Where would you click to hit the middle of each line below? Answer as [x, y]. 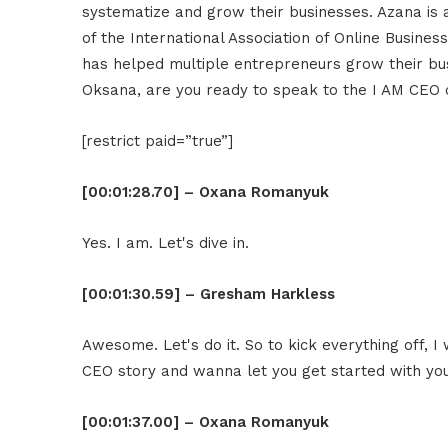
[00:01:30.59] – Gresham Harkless [209, 293]
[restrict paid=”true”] [158, 140]
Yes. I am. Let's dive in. [166, 242]
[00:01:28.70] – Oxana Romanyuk [206, 191]
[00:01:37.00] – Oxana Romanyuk [206, 421]
